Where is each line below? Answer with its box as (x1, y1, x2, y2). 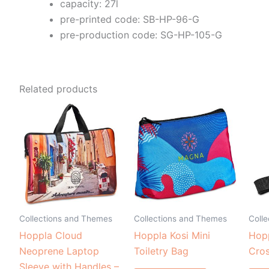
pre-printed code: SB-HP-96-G (60, 13, 199, 25)
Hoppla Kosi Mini (134, 229, 210, 242)
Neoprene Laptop (19, 245, 99, 258)
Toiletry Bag (134, 245, 189, 258)
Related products (19, 82, 97, 95)
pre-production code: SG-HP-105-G (60, 28, 222, 41)
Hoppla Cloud (19, 229, 82, 242)
